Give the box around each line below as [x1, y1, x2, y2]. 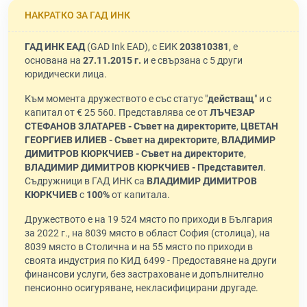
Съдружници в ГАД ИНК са [25, 175, 147, 187]
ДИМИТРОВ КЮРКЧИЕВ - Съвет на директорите [25, 148, 244, 160]
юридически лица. [25, 69, 107, 80]
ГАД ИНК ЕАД [25, 41, 85, 53]
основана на [25, 55, 83, 66]
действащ [208, 93, 254, 105]
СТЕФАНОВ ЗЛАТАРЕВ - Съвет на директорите [25, 121, 236, 132]
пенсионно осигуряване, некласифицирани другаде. [25, 282, 258, 294]
